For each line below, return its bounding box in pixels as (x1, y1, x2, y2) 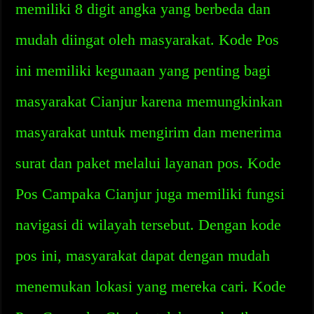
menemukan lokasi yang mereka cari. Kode (15, 278, 287, 295)
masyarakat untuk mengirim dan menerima (15, 123, 282, 141)
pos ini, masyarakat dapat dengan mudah (15, 247, 271, 264)
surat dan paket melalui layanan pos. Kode (15, 154, 282, 172)
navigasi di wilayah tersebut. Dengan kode (15, 216, 282, 233)
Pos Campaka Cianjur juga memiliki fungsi (15, 185, 285, 203)
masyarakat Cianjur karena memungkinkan (15, 93, 283, 110)
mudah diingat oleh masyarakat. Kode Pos (15, 31, 280, 48)
